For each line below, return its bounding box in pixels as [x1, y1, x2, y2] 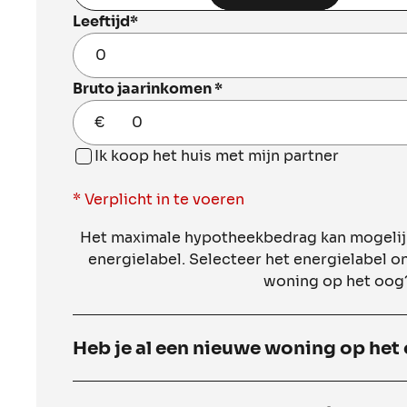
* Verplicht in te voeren [73, 190, 244, 209]
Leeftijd [73, 12, 130, 31]
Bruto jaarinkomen [73, 79, 212, 98]
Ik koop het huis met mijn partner [94, 146, 339, 165]
